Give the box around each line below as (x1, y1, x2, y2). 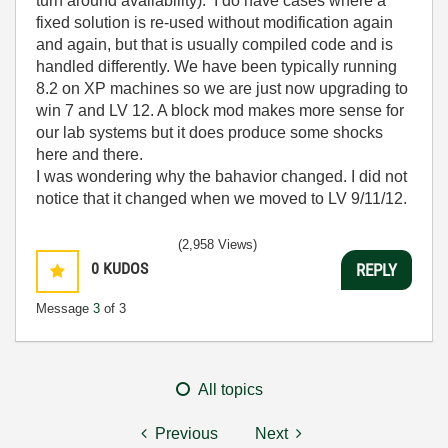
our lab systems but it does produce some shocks (36, 124, 383, 141)
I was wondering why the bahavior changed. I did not (36, 168, 407, 185)
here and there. (36, 146, 143, 163)
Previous (155, 425, 218, 442)
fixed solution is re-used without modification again (36, 14, 393, 31)
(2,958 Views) (178, 237, 257, 252)
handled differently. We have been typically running (36, 58, 397, 75)
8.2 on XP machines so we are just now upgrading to (36, 80, 408, 97)
